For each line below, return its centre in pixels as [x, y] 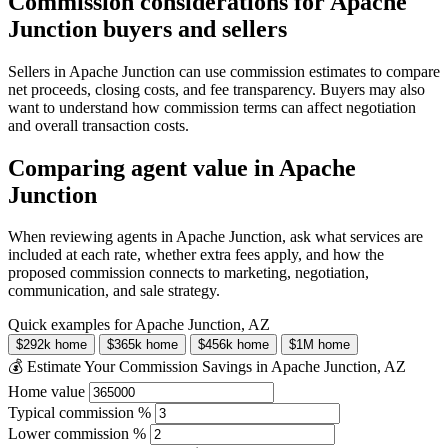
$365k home [142, 345]
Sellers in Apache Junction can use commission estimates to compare [224, 71]
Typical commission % [79, 413]
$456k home [233, 345]
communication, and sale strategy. [114, 291]
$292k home [51, 345]
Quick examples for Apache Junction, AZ [139, 325]
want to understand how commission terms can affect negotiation [212, 107]
